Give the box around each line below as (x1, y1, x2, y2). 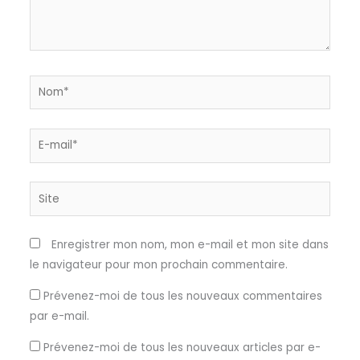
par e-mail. (29, 309, 89, 325)
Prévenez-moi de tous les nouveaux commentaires (43, 288, 322, 305)
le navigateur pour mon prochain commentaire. (29, 257, 288, 273)
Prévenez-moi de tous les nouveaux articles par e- (43, 339, 321, 355)
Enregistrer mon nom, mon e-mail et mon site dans (51, 237, 329, 253)
